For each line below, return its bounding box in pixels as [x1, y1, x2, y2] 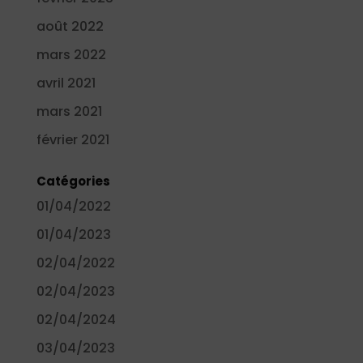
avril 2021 [36, 73, 96, 92]
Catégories [36, 172, 110, 190]
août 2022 [36, 16, 104, 36]
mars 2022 [36, 45, 106, 64]
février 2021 [36, 130, 109, 149]
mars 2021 [36, 101, 102, 121]
